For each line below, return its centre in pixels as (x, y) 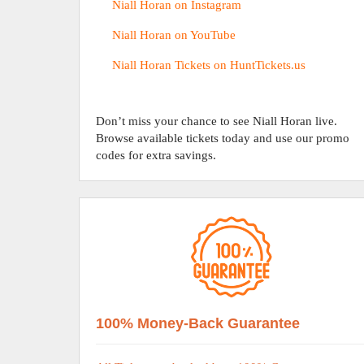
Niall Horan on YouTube (174, 35)
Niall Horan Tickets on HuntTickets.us (209, 65)
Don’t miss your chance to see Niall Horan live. (217, 121)
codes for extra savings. (156, 155)
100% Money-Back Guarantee (198, 323)
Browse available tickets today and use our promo (223, 138)
